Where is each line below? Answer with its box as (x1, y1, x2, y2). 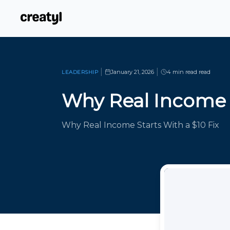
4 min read (167, 68, 197, 75)
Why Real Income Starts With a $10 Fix (62, 120, 219, 130)
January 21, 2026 (111, 68, 154, 75)
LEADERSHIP (62, 68, 98, 75)
